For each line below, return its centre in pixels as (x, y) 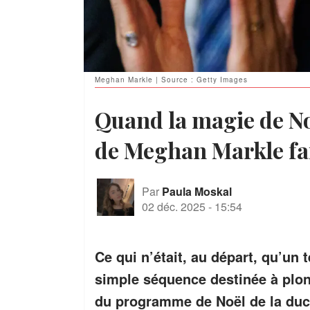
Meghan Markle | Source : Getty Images (171, 80)
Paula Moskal (197, 191)
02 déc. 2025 (174, 206)
